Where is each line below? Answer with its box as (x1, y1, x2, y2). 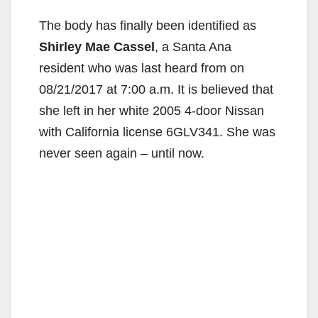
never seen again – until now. (39, 146, 204, 160)
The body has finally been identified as (39, 18, 256, 33)
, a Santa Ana (155, 39, 231, 54)
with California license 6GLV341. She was (39, 124, 275, 139)
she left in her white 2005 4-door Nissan (39, 103, 264, 118)
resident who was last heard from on (39, 60, 244, 75)
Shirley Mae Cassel (39, 39, 155, 54)
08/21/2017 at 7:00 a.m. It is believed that (39, 82, 273, 97)
